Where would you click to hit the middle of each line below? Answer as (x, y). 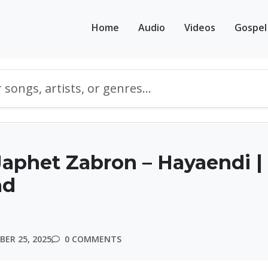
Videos (200, 27)
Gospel (251, 27)
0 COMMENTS (92, 239)
